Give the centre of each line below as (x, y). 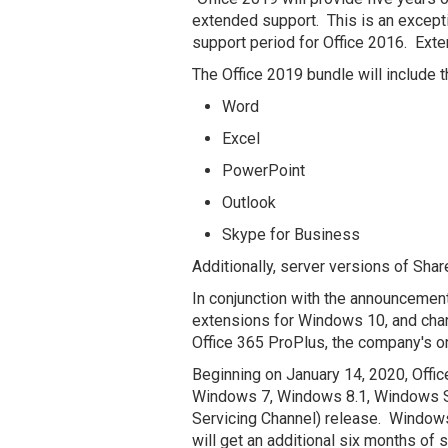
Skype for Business (291, 234)
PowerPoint (263, 170)
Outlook (249, 202)
